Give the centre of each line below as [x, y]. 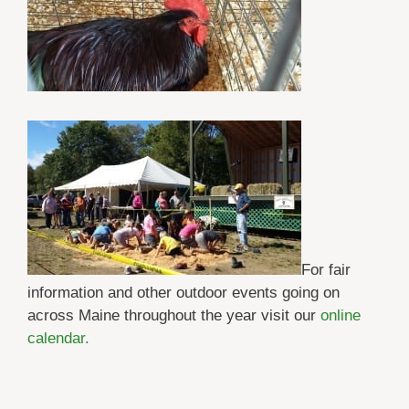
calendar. [63, 338]
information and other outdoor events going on [184, 293]
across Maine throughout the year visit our [172, 315]
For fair [326, 270]
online [338, 315]
